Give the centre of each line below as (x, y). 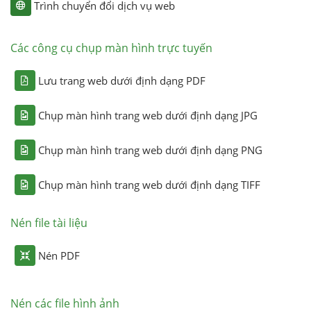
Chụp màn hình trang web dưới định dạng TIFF (149, 184)
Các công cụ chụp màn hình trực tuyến (111, 48)
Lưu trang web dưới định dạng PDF (121, 80)
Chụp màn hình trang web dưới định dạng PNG (150, 150)
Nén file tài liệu (49, 222)
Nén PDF (59, 255)
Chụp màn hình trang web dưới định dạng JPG (148, 115)
